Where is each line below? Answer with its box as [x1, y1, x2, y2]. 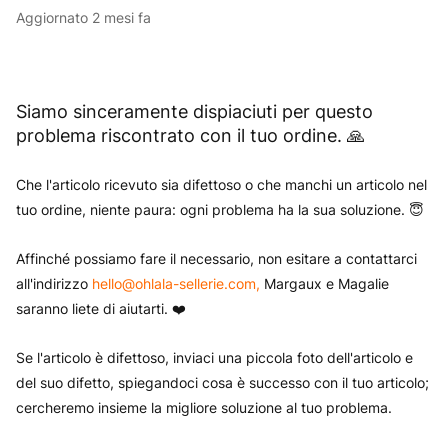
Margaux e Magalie [260, 275, 389, 292]
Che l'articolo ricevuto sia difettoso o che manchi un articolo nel [16, 176, 427, 193]
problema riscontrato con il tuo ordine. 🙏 [16, 125, 365, 146]
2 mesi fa [92, 9, 151, 26]
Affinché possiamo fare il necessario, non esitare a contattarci [16, 250, 417, 267]
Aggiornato [25, 9, 92, 26]
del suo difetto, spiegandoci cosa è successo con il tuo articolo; [16, 374, 429, 391]
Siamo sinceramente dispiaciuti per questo [16, 101, 373, 122]
